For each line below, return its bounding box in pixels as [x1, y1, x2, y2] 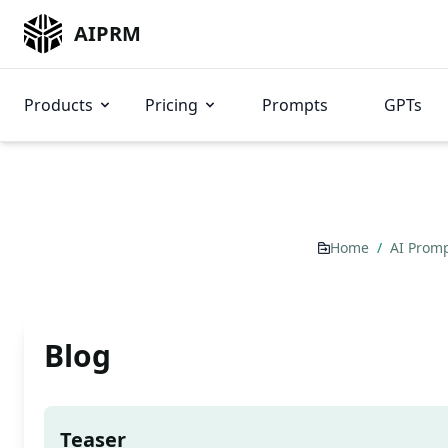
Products [24, 94, 93, 116]
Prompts [262, 94, 328, 116]
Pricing [145, 94, 198, 116]
